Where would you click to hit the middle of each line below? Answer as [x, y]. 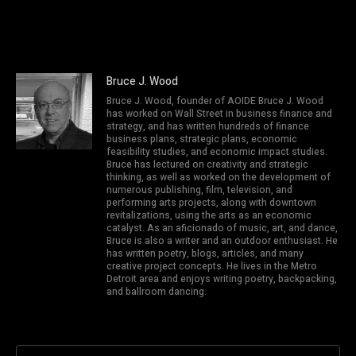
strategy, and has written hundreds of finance [208, 127]
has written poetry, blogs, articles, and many [205, 254]
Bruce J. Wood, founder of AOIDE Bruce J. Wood [215, 101]
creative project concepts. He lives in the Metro [212, 267]
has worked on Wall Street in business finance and [219, 114]
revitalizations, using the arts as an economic [209, 216]
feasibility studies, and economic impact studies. [217, 152]
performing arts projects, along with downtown [211, 203]
